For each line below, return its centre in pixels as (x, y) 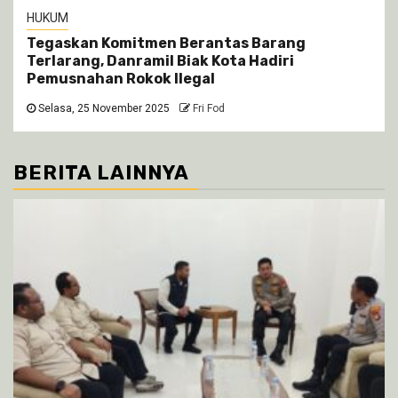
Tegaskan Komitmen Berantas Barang (166, 43)
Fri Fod (209, 108)
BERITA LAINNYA (101, 172)
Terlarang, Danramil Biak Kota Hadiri (160, 60)
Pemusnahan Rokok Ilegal (121, 78)
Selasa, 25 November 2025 (103, 108)
